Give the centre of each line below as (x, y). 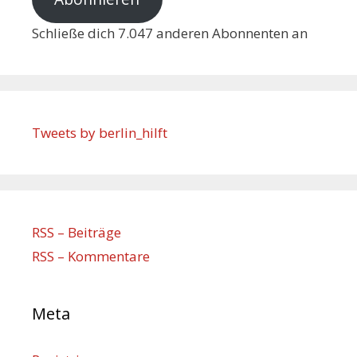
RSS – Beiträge (76, 232)
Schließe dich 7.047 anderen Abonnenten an (170, 33)
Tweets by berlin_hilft (100, 132)
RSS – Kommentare (91, 256)
